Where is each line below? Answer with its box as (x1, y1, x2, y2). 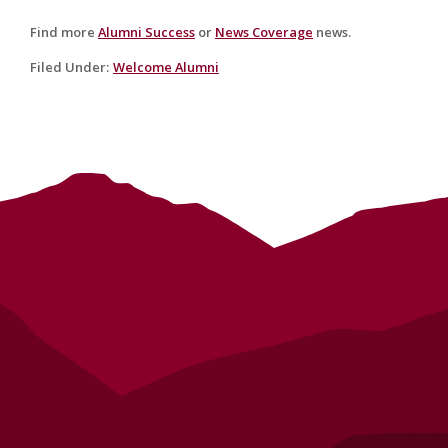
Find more (30, 23, 98, 41)
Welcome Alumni (113, 58, 219, 76)
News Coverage (215, 23, 313, 41)
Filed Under (30, 58, 106, 76)
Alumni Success (98, 23, 195, 41)
